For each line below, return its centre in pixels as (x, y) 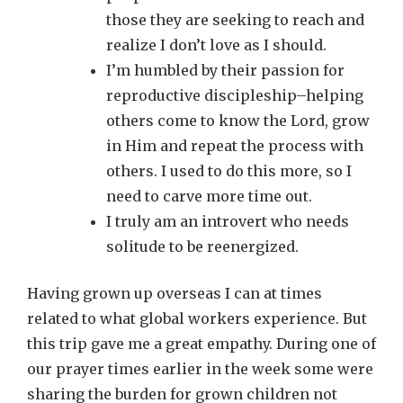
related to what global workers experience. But (197, 318)
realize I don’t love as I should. (216, 45)
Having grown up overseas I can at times (175, 293)
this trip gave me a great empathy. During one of (201, 344)
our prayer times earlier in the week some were (200, 369)
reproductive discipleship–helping (235, 95)
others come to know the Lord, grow (238, 121)
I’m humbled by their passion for (225, 70)
